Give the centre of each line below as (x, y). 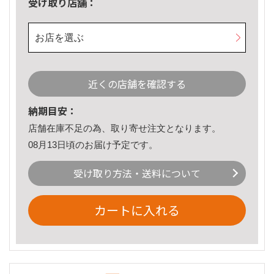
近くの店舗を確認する (137, 84)
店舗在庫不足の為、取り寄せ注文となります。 (124, 128)
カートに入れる (137, 210)
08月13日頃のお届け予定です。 (93, 144)
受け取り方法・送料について (137, 173)
